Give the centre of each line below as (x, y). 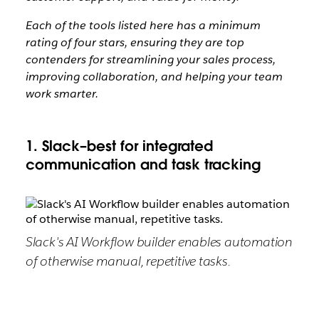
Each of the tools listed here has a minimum (143, 25)
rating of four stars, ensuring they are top (135, 42)
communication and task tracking (143, 164)
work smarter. (62, 94)
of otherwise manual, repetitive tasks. (128, 261)
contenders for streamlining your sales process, (150, 59)
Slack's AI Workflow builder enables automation (159, 242)
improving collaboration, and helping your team (154, 77)
